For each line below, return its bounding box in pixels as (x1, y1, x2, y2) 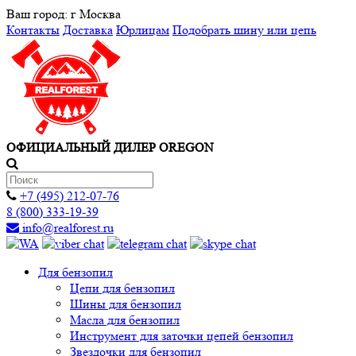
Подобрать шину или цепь (172, 22, 316, 37)
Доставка (63, 22, 113, 37)
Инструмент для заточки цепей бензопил (70, 328, 293, 343)
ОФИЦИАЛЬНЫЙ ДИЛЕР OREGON (6, 140, 214, 155)
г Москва (71, 6, 121, 21)
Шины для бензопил (70, 296, 181, 311)
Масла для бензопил (70, 312, 180, 327)
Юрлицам (116, 22, 169, 37)
